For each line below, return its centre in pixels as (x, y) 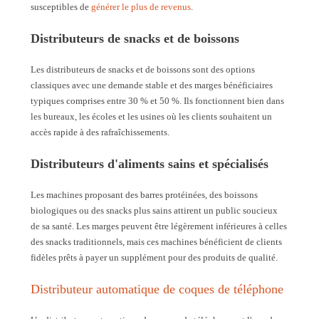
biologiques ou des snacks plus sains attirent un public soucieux (154, 210)
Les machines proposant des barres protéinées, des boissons (144, 194)
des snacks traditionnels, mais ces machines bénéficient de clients (156, 241)
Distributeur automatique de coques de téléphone (157, 289)
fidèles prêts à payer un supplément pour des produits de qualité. (154, 257)
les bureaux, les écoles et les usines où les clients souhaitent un (151, 116)
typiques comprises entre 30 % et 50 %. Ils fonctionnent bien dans (157, 100)
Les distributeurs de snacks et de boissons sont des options (143, 69)
